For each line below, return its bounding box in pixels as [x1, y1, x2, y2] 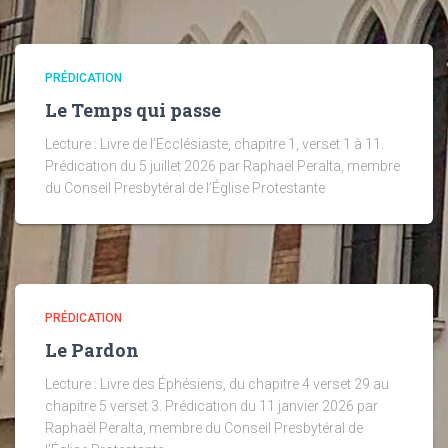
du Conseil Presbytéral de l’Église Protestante [45, 180, 325, 196]
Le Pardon [45, 338, 139, 362]
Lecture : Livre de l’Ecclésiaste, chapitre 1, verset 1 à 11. [45, 136, 384, 152]
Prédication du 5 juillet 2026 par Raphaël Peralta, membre [45, 158, 400, 174]
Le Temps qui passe [45, 98, 221, 122]
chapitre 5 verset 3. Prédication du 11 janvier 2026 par [45, 398, 378, 414]
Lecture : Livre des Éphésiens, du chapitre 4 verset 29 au [45, 376, 389, 392]
